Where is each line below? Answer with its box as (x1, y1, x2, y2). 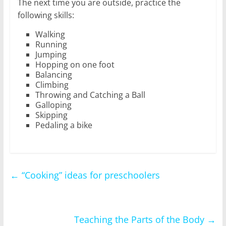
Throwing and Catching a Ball (35, 89, 145, 100)
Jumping (35, 48, 67, 60)
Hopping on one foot (35, 59, 115, 70)
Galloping (35, 99, 72, 110)
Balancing (35, 69, 72, 80)
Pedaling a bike (35, 119, 92, 131)
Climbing (35, 79, 69, 90)
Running (35, 38, 67, 50)
